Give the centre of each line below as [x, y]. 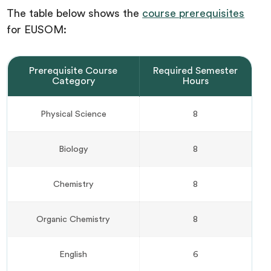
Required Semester [195, 71]
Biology [73, 149]
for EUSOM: [37, 30]
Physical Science [73, 114]
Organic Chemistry [73, 220]
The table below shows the [75, 14]
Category [73, 81]
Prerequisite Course [73, 71]
